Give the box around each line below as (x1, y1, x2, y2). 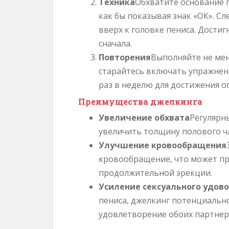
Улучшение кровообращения (99, 140, 226, 151)
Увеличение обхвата (99, 112, 190, 123)
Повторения (99, 52, 151, 63)
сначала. (99, 38, 132, 49)
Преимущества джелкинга (78, 96, 202, 107)
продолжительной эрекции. (99, 167, 212, 178)
